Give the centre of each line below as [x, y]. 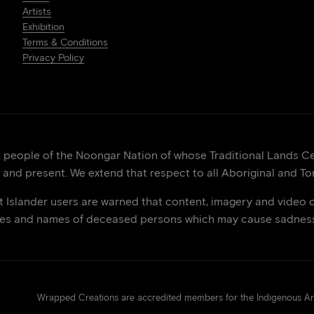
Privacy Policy [53, 58]
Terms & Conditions [65, 42]
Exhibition [43, 27]
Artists [37, 12]
